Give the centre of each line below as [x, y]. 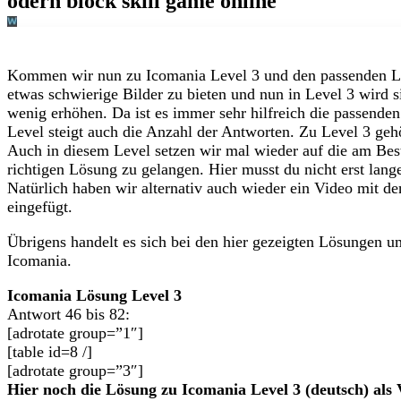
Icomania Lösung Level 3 [94, 295]
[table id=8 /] [50, 352]
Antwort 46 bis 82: [68, 314]
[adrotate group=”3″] [75, 371]
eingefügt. [40, 207]
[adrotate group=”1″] [75, 333]
